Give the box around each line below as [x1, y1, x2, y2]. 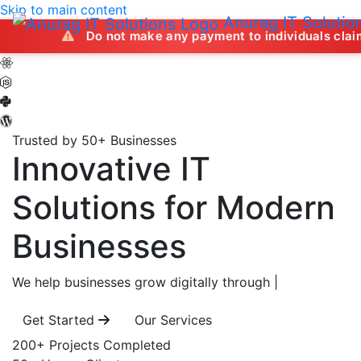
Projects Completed [49, 337, 171, 353]
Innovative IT [12, 149, 210, 189]
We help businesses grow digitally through [12, 274, 270, 290]
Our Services [135, 312, 212, 328]
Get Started [23, 312, 94, 328]
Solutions [12, 188, 156, 227]
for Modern [164, 188, 335, 227]
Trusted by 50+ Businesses [12, 132, 176, 148]
